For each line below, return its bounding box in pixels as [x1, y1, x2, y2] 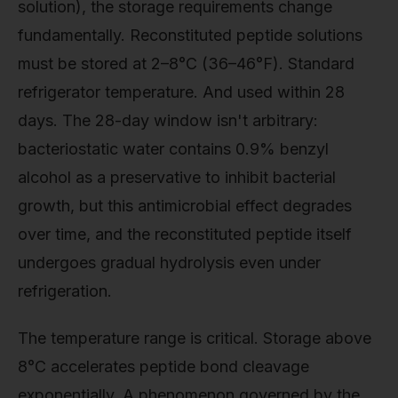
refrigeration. [18, 281, 112, 300]
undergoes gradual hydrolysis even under [18, 252, 321, 272]
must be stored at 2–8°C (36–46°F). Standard [18, 53, 354, 73]
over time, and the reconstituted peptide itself [18, 224, 352, 243]
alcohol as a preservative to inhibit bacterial [18, 167, 336, 187]
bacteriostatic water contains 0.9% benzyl [18, 139, 329, 158]
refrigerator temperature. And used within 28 [18, 82, 345, 101]
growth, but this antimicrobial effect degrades [18, 195, 352, 215]
